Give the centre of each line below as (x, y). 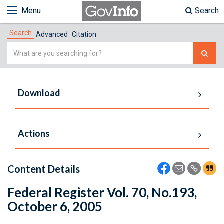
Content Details (44, 169)
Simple (20, 48)
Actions (34, 133)
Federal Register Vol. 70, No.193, (102, 192)
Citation (84, 34)
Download (39, 93)
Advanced (52, 34)
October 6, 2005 (55, 206)
